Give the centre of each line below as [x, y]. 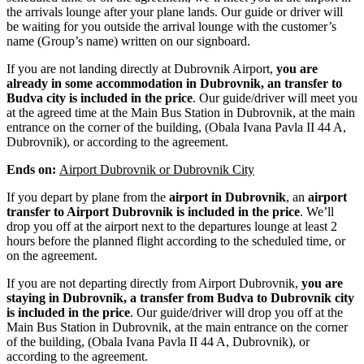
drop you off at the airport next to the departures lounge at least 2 [172, 227]
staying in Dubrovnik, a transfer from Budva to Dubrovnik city [180, 298]
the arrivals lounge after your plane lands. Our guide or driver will [175, 12]
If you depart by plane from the [88, 197]
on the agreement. [52, 256]
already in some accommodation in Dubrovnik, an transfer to [174, 84]
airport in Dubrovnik [227, 197]
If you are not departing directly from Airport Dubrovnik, [154, 284]
